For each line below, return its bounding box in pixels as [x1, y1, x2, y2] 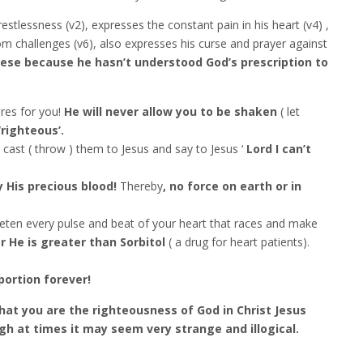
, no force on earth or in [163, 178, 301, 194]
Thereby [120, 178, 163, 194]
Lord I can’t [243, 141, 311, 156]
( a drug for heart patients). [169, 234, 310, 250]
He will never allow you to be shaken [64, 104, 277, 119]
